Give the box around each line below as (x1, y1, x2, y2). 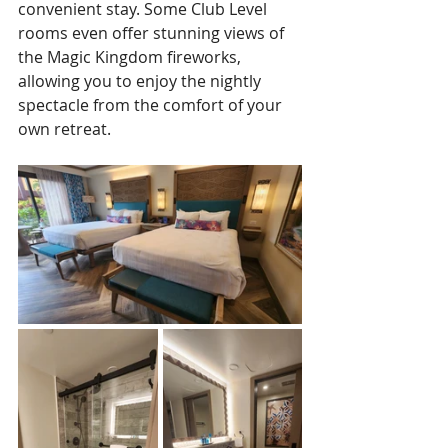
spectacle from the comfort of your (18, 93, 286, 116)
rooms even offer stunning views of (18, 21, 288, 44)
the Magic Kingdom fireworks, (18, 45, 245, 68)
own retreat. (18, 117, 115, 140)
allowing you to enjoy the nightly (18, 69, 265, 92)
